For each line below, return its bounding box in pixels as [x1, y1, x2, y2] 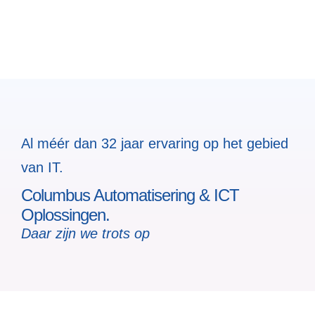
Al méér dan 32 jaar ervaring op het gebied [21, 135, 288, 151]
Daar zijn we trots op [21, 226, 150, 242]
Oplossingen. [21, 205, 110, 225]
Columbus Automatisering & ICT [21, 186, 239, 205]
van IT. [21, 159, 63, 175]
